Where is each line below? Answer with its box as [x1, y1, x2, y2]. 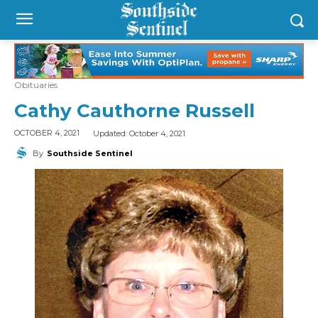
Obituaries [14, 79, 57, 91]
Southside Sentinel [47, 148, 133, 158]
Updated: [93, 128, 129, 138]
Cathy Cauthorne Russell [14, 99, 255, 123]
